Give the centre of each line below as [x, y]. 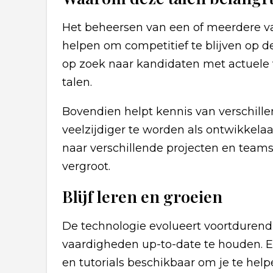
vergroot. [86, 166]
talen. [77, 82]
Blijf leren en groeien [142, 196]
